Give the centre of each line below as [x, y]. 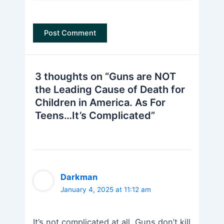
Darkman [79, 177]
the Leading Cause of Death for [110, 90]
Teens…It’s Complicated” [95, 116]
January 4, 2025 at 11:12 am [106, 189]
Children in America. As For [100, 103]
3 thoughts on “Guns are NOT [105, 77]
